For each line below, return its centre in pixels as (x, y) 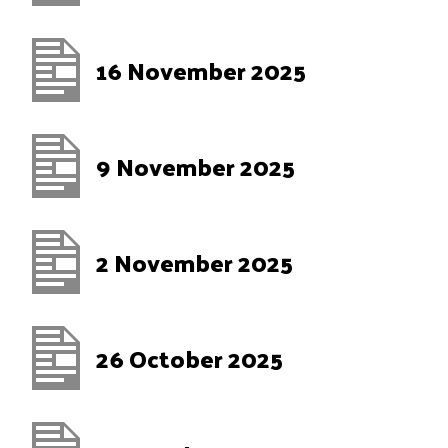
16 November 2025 (201, 70)
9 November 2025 (195, 166)
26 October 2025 (189, 358)
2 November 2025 (194, 262)
